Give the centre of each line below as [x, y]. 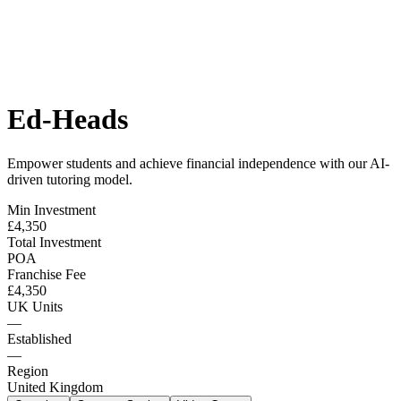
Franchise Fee [47, 274]
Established [39, 338]
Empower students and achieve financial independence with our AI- [198, 163]
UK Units [35, 306]
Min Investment [51, 209]
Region [28, 371]
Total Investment [54, 242]
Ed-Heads [68, 119]
